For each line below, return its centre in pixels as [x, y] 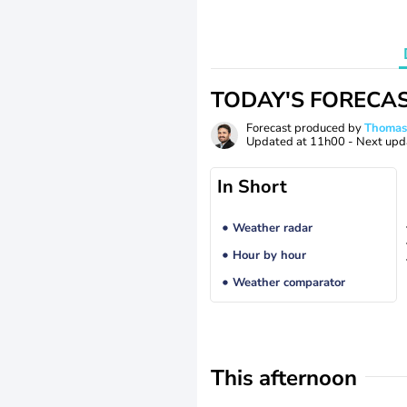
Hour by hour [269, 256]
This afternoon [284, 378]
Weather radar [272, 228]
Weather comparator [288, 283]
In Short [252, 187]
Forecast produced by [305, 128]
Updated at [278, 142]
